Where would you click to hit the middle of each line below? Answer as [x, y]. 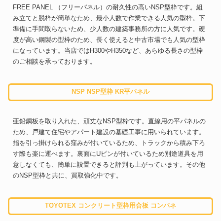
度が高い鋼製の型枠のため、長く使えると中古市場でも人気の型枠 [109, 40]
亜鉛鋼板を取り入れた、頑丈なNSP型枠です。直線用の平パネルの [109, 121]
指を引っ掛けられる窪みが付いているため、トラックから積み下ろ [109, 143]
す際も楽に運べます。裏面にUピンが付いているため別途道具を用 [108, 153]
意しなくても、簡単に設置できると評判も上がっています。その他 [109, 164]
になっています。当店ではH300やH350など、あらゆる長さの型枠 [108, 51]
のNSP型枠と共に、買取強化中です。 [68, 175]
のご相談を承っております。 [55, 62]
